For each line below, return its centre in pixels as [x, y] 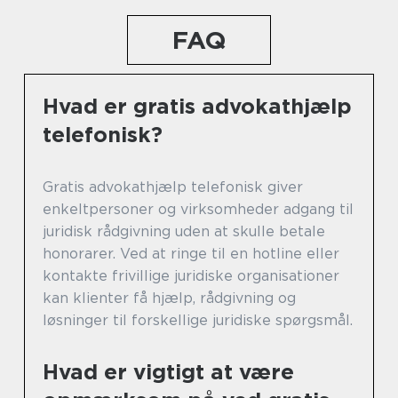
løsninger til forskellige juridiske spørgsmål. [198, 320]
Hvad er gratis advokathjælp [197, 106]
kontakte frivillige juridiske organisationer [191, 275]
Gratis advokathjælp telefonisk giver [173, 187]
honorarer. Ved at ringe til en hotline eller [191, 253]
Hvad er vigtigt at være [168, 371]
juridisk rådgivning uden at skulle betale [184, 231]
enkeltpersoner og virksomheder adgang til [198, 209]
